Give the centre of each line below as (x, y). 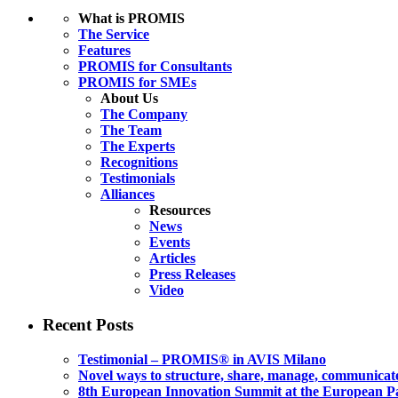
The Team (131, 131)
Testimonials (138, 179)
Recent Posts (88, 324)
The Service (114, 35)
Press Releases (192, 275)
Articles (172, 259)
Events (170, 243)
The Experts (138, 147)
